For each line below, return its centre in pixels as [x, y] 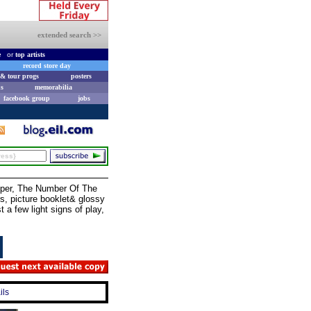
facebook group [27, 98]
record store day [47, 66]
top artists [30, 54]
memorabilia [53, 87]
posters [81, 76]
